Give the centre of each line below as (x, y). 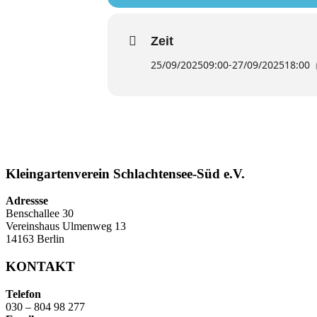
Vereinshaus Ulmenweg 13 (66, 226)
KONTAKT (40, 267)
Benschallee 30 (40, 214)
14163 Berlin (35, 239)
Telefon (23, 294)
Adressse (27, 201)
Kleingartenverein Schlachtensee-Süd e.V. (125, 173)
